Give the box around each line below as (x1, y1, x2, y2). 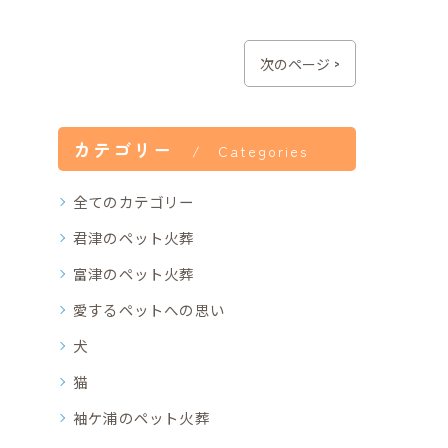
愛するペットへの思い (73, 299, 225, 320)
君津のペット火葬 (73, 227, 195, 248)
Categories (218, 141, 309, 161)
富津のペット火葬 (73, 263, 195, 284)
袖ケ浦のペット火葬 (73, 407, 210, 428)
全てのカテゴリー (73, 191, 195, 212)
